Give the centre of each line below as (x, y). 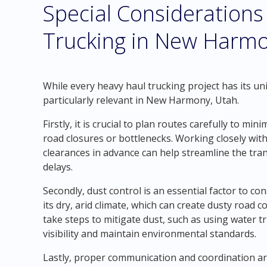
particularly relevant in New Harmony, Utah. (141, 100)
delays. (58, 167)
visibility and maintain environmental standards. (149, 234)
